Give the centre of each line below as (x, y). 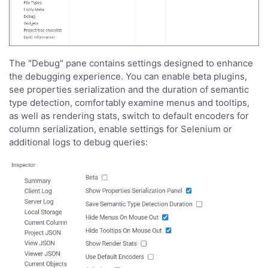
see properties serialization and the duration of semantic (129, 90)
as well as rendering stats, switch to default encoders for (129, 116)
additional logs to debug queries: (78, 142)
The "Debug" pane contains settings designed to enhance (131, 63)
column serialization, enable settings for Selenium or (121, 129)
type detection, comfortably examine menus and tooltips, (129, 103)
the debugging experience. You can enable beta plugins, (128, 77)
